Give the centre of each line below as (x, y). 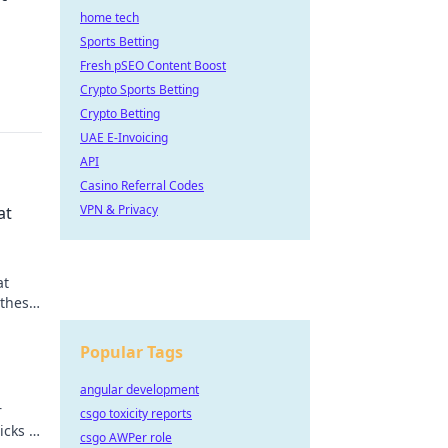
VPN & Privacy (119, 209)
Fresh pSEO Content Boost (153, 65)
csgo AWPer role (126, 437)
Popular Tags (131, 352)
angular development (139, 389)
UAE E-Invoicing (124, 137)
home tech (109, 17)
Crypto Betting (120, 113)
